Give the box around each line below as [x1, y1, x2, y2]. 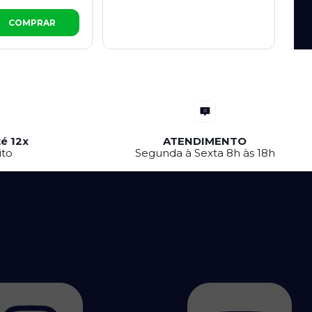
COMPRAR [8, 17, 56, 29]
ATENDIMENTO [163, 134, 247, 148]
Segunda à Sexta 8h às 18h [134, 146, 275, 160]
